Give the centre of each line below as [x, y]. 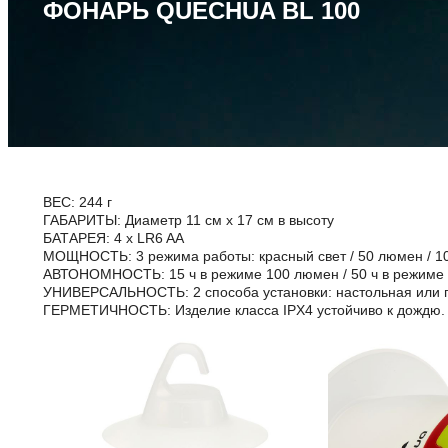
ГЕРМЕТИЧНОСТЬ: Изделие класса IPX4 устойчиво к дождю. [244, 310]
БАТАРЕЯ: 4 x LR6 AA [113, 238]
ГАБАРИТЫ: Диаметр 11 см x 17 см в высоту [188, 220]
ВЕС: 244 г [77, 202]
